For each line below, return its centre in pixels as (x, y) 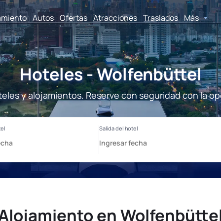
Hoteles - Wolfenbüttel (110, 74)
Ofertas (74, 18)
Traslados (161, 18)
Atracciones (115, 18)
